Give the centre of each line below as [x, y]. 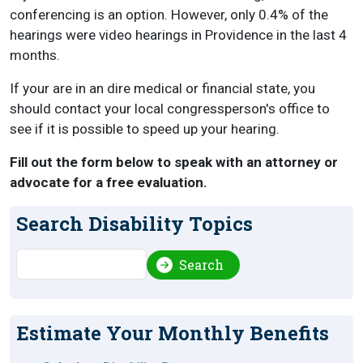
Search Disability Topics [135, 224]
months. [35, 56]
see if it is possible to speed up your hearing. [145, 129]
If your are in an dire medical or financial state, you [162, 89]
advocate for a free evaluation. [109, 183]
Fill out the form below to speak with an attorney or [174, 162]
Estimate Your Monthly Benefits [173, 333]
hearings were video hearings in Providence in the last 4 [178, 35]
